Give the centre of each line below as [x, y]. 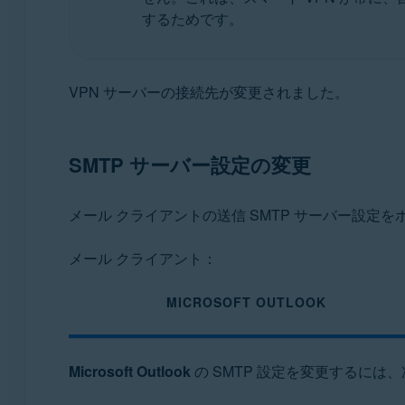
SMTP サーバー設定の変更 [189, 164]
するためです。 [192, 18]
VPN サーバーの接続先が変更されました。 [208, 91]
